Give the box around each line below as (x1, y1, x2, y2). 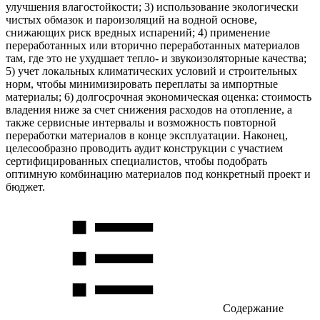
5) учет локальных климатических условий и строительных (6, 64, 297, 77)
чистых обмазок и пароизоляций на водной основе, (6, 13, 257, 26)
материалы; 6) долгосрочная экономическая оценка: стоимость (6, 90, 311, 103)
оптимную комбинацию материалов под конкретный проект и (6, 167, 311, 180)
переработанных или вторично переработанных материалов (6, 39, 300, 51)
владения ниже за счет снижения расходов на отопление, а (6, 103, 292, 116)
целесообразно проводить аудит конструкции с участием (6, 141, 283, 154)
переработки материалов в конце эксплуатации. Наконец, (6, 129, 288, 141)
